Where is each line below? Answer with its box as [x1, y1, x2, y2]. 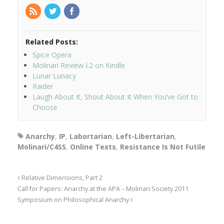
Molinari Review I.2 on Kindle [32, 60, 125, 70]
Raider [32, 81, 53, 91]
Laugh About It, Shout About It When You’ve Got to [32, 92, 198, 102]
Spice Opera [32, 50, 71, 60]
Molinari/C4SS [17, 142, 66, 152]
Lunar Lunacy [32, 71, 76, 81]
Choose [32, 102, 57, 112]
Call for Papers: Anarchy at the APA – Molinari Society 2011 [17, 184, 188, 193]
